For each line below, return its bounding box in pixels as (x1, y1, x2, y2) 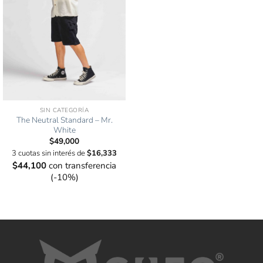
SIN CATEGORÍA (39, 106, 89, 114)
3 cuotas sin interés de (12, 147, 87, 159)
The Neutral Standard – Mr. (16, 114, 113, 126)
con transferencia (46, 159, 116, 171)
